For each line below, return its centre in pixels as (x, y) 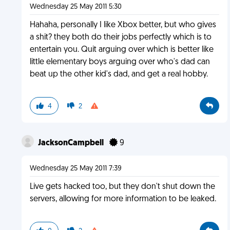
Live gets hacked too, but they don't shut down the (122, 187)
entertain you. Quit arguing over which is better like (121, 50)
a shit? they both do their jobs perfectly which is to (120, 37)
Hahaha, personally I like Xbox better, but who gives (123, 25)
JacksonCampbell (71, 143)
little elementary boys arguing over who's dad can (120, 62)
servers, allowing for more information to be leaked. (123, 199)
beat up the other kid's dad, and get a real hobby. (119, 74)
